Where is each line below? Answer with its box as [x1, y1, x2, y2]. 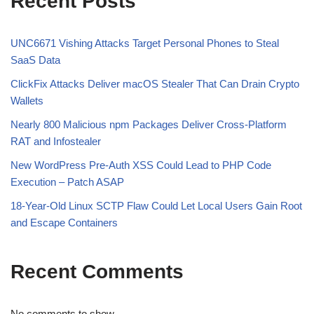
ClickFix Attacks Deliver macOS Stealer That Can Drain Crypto [11, 78, 299, 90]
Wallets [11, 95, 43, 107]
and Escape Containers [11, 217, 118, 229]
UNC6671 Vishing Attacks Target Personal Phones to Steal [11, 37, 279, 50]
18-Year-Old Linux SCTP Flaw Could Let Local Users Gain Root [11, 200, 302, 212]
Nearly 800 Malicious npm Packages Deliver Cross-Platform [11, 118, 287, 131]
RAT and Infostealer [11, 135, 101, 148]
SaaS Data [11, 54, 60, 67]
